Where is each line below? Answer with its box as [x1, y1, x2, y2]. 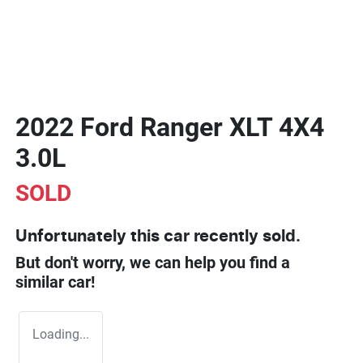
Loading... [32, 326, 89, 342]
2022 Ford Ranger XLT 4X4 [15, 111, 324, 143]
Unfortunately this [15, 228, 164, 245]
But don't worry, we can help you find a [15, 252, 290, 272]
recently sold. [190, 228, 301, 245]
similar [15, 271, 68, 292]
